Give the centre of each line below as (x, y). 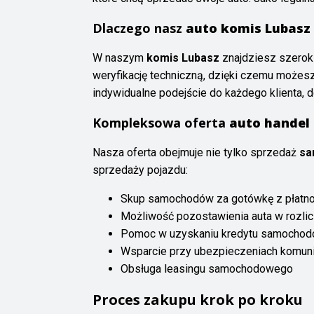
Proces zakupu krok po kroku (198, 300)
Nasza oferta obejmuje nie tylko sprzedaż (196, 153)
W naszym (120, 58)
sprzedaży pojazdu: (140, 170)
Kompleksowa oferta (161, 123)
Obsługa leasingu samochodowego (207, 269)
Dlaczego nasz (139, 28)
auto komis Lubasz (248, 28)
